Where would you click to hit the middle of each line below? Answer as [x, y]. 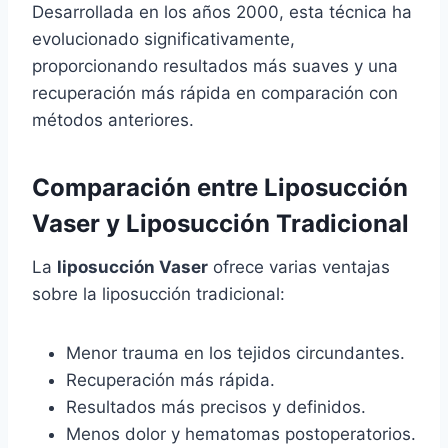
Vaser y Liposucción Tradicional [220, 224]
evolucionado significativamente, [163, 39]
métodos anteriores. [113, 120]
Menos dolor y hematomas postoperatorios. [241, 434]
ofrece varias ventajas [299, 267]
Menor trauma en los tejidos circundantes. [235, 353]
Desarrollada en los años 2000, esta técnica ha [222, 12]
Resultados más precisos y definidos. [216, 407]
